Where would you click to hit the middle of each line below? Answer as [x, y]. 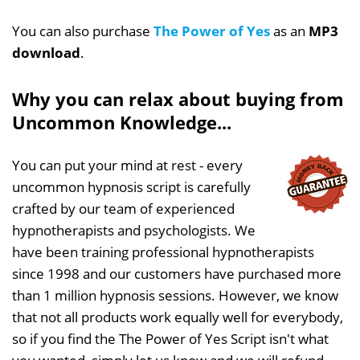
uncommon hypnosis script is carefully [131, 186]
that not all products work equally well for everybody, [178, 317]
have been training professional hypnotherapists [163, 252]
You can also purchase [83, 31]
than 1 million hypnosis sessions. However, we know [175, 295]
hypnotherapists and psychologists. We [134, 230]
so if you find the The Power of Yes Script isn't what [170, 338]
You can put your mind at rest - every [127, 165]
